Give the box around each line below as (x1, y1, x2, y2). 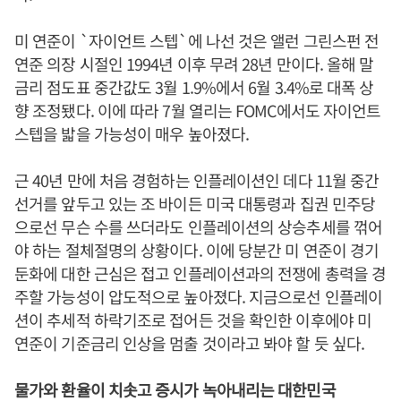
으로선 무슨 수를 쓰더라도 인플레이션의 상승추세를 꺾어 (14, 215, 383, 239)
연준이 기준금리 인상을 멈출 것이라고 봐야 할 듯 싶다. (14, 331, 369, 355)
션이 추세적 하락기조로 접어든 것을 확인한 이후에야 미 (14, 308, 372, 332)
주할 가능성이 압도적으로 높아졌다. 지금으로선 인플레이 (14, 285, 382, 309)
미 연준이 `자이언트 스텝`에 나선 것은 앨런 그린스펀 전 (14, 29, 380, 53)
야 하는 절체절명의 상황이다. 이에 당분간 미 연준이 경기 (14, 238, 380, 262)
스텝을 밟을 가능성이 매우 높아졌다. (14, 122, 253, 146)
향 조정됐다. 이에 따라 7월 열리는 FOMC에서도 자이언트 (14, 98, 381, 123)
